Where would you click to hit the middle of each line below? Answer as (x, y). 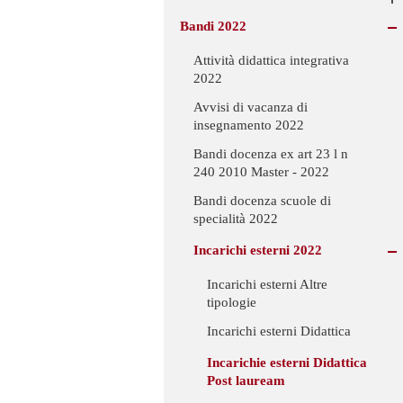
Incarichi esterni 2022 (258, 251)
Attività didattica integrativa (271, 61)
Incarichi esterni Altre (267, 285)
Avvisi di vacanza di (251, 107)
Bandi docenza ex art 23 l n (271, 154)
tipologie (232, 303)
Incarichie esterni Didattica (287, 363)
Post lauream (246, 381)
